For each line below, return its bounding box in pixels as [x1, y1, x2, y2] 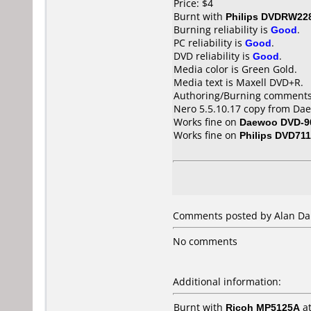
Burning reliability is [174, 23, 271, 36]
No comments [173, 235, 237, 248]
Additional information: [173, 275, 281, 288]
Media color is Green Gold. [174, 62, 297, 76]
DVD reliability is [174, 49, 253, 62]
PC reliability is [174, 36, 245, 49]
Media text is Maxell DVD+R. [174, 76, 303, 89]
